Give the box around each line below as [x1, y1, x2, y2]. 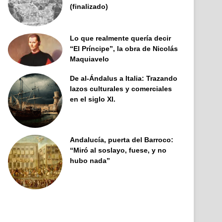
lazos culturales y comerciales [70, 84, 172, 93]
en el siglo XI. [70, 95, 116, 103]
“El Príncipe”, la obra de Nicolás [70, 44, 178, 53]
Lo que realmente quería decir [70, 34, 171, 42]
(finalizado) [70, 2, 109, 10]
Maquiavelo [70, 55, 110, 63]
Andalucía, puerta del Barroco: [70, 135, 174, 144]
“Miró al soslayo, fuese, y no [70, 146, 167, 154]
